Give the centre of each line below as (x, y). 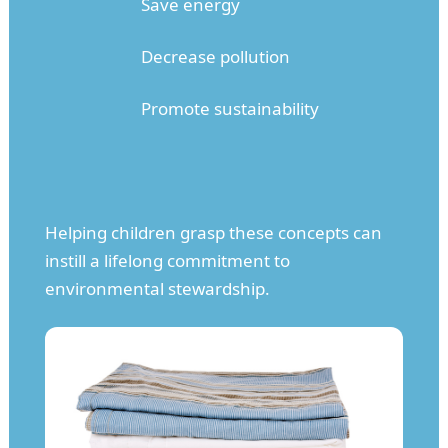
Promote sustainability (229, 108)
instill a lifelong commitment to (167, 260)
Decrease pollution (215, 56)
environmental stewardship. (157, 288)
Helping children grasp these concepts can (213, 232)
